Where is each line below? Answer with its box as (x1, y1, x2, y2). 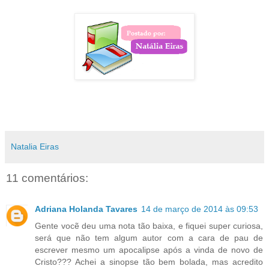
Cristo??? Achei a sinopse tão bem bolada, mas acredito (35, 257, 263, 267)
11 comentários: (6, 171, 88, 184)
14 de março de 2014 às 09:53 (141, 204, 258, 214)
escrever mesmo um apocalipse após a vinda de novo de (35, 245, 263, 255)
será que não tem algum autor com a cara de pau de (35, 233, 263, 243)
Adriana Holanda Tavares (35, 204, 138, 214)
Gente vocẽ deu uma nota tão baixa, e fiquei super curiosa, (35, 221, 263, 231)
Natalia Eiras (11, 141, 59, 151)
